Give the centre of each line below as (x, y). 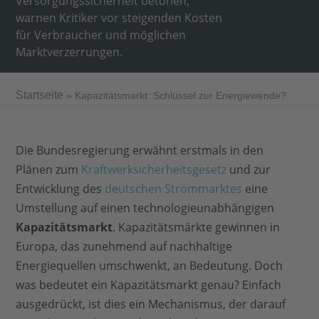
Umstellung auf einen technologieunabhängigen (145, 208)
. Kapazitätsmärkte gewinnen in (197, 227)
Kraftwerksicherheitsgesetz (154, 169)
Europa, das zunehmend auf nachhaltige (124, 246)
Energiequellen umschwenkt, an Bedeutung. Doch (150, 266)
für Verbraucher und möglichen (101, 35)
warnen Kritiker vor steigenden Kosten (119, 17)
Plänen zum (49, 169)
